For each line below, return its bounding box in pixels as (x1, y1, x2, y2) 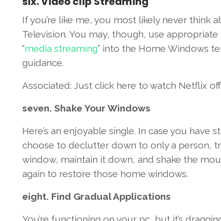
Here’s (22, 125, 51, 137)
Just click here (73, 80, 136, 91)
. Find (46, 191, 74, 202)
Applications (112, 191, 171, 202)
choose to (22, 140, 66, 151)
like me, (56, 14, 94, 26)
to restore (47, 168, 91, 180)
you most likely (94, 14, 160, 26)
